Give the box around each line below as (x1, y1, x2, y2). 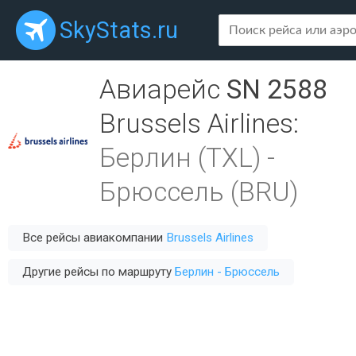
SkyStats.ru (60, 17, 178, 44)
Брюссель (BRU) (99, 176, 298, 207)
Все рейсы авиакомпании (22, 230, 166, 245)
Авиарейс (99, 74, 226, 105)
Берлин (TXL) (99, 142, 261, 173)
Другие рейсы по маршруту (22, 265, 175, 279)
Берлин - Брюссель (175, 265, 280, 279)
